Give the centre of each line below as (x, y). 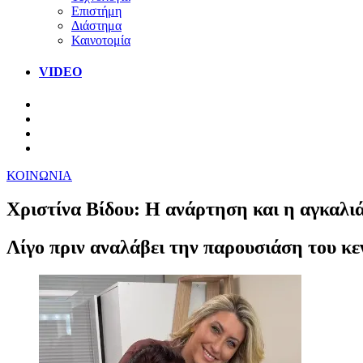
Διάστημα (96, 25)
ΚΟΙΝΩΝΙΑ (39, 175)
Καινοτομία (101, 40)
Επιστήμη (96, 11)
